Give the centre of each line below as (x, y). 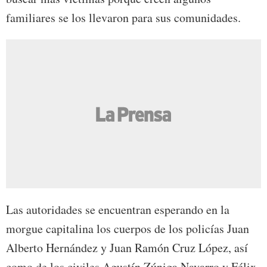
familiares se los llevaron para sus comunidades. (123, 18)
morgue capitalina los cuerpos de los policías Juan (128, 229)
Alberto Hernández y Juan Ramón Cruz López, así (127, 248)
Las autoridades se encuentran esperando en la (118, 210)
